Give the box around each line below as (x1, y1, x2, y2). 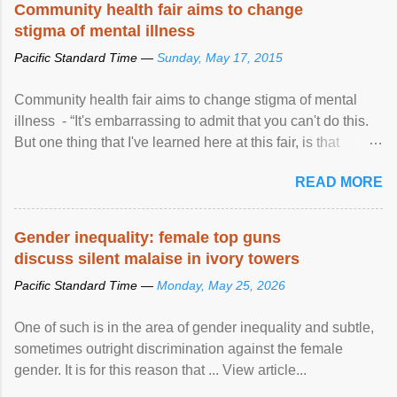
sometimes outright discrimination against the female (14, 340, 343, 356)
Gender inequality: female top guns (14, 228, 281, 246)
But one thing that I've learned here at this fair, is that (14, 134, 339, 150)
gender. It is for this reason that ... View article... (14, 362, 307, 378)
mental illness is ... (14, 155, 129, 171)
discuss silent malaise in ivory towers (14, 249, 300, 268)
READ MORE (295, 174, 383, 190)
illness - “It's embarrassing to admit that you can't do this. (14, 113, 369, 128)
